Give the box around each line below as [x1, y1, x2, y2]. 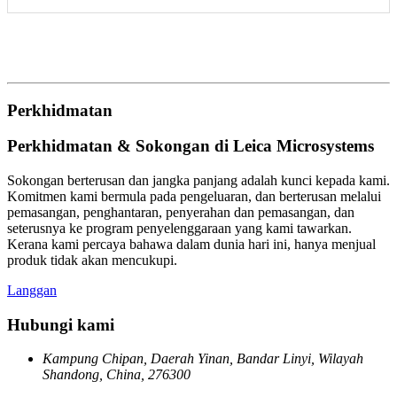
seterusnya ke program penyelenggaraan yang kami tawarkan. [7, 220, 352, 236]
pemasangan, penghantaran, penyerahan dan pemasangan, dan [7, 204, 354, 220]
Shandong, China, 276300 [43, 367, 191, 383]
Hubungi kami [7, 315, 114, 334]
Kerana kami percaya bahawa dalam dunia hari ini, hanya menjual [7, 236, 376, 252]
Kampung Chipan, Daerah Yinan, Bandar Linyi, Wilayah [43, 351, 363, 367]
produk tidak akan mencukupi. [7, 252, 177, 268]
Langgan [7, 282, 57, 298]
